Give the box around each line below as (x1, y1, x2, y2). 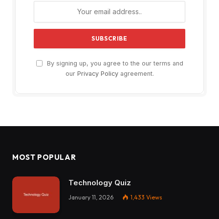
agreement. (118, 69, 154, 77)
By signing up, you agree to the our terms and (44, 59, 183, 67)
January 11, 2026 (68, 193, 113, 201)
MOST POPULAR (12, 152, 76, 162)
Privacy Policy (77, 69, 118, 77)
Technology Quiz (68, 177, 131, 187)
